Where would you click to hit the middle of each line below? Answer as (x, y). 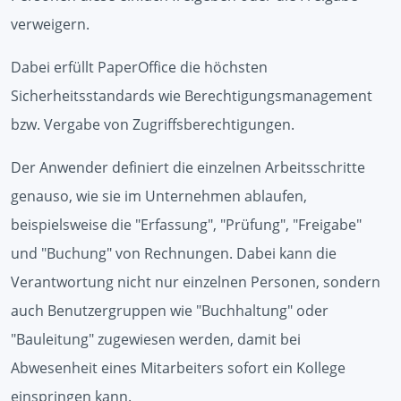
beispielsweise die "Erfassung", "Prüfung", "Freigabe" (186, 224)
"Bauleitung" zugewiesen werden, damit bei (156, 339)
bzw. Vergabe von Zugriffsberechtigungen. (153, 124)
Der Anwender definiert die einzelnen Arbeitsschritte (188, 167)
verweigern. (50, 24)
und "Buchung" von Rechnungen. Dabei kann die (174, 253)
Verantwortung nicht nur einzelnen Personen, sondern (196, 282)
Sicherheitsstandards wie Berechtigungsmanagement (192, 95)
